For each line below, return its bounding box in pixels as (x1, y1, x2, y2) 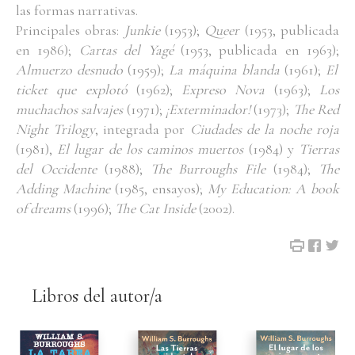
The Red (292, 101, 340, 118)
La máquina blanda (169, 61, 284, 78)
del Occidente (16, 160, 105, 177)
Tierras (299, 140, 340, 158)
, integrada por (95, 120, 190, 138)
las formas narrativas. (16, 2, 138, 19)
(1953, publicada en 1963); (180, 41, 339, 59)
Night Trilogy (16, 120, 96, 138)
